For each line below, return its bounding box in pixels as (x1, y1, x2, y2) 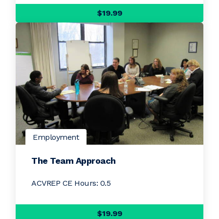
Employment (33, 132, 79, 142)
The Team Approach (31, 155, 116, 166)
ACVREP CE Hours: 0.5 (31, 178, 110, 188)
